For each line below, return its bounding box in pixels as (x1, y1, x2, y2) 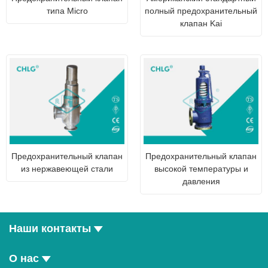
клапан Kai (180, 18, 222, 28)
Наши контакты (9, 222, 91, 234)
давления (182, 176, 220, 186)
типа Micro (46, 5, 88, 16)
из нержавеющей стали (21, 163, 113, 173)
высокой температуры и (154, 163, 248, 173)
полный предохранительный (145, 5, 257, 16)
